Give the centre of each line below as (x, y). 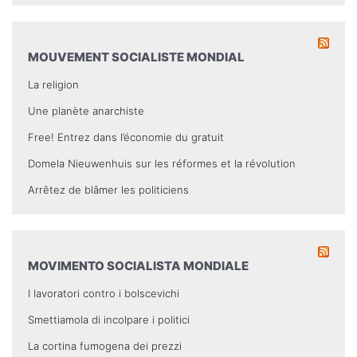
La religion (53, 84)
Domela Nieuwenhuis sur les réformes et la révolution (162, 163)
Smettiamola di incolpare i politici (109, 319)
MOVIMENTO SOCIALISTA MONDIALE (138, 265)
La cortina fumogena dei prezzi (105, 345)
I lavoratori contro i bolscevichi (104, 293)
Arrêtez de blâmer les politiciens (108, 189)
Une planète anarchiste (86, 110)
